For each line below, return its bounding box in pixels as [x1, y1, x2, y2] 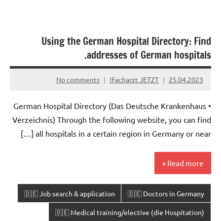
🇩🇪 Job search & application [24, 188, 115, 198]
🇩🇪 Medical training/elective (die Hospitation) [55, 207, 205, 217]
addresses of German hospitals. [87, 47, 211, 62]
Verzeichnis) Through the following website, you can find [12, 114, 211, 125]
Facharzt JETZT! [111, 74, 159, 84]
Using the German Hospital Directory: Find [41, 34, 211, 48]
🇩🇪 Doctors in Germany [128, 188, 205, 198]
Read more [167, 158, 203, 168]
